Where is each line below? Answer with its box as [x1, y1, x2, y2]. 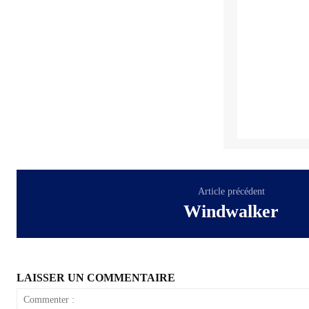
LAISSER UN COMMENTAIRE [17, 271, 175, 283]
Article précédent [197, 186, 265, 197]
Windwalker [183, 201, 279, 221]
